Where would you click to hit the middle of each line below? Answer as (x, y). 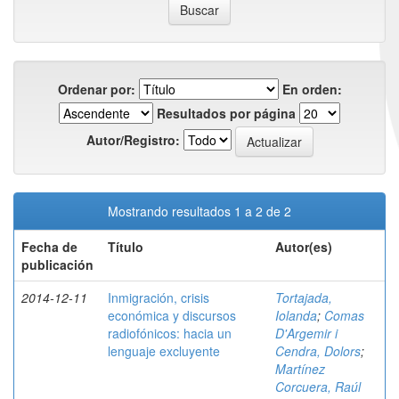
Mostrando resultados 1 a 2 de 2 (199, 211)
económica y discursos (172, 315)
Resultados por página (226, 113)
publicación (57, 265)
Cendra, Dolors (318, 351)
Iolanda (296, 315)
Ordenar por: (96, 89)
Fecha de (49, 247)
